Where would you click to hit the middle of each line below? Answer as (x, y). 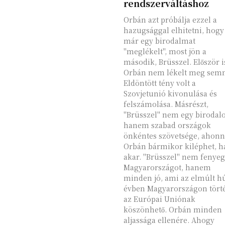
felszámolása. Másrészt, (166, 104)
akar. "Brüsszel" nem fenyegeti (133, 157)
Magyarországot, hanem (167, 167)
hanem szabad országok (167, 125)
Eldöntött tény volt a (159, 83)
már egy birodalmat (159, 41)
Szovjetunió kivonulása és (170, 93)
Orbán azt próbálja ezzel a (170, 20)
